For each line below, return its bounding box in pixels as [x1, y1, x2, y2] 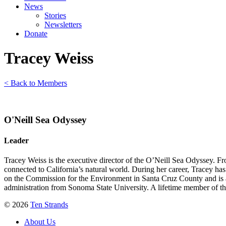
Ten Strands [30, 200, 68, 209]
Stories [44, 11, 66, 20]
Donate [24, 29, 47, 38]
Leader [4, 136, 29, 145]
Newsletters [44, 20, 82, 29]
